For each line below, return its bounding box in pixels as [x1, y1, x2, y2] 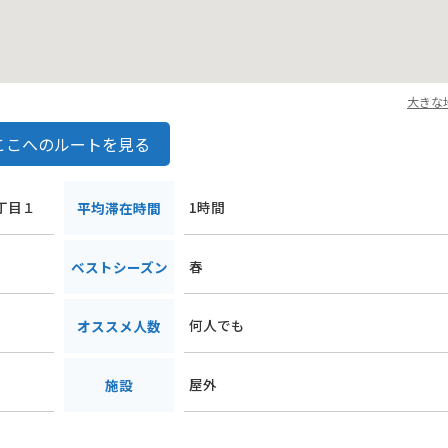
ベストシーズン [70, 257, 168, 278]
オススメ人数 [77, 316, 161, 337]
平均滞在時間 [77, 198, 161, 219]
